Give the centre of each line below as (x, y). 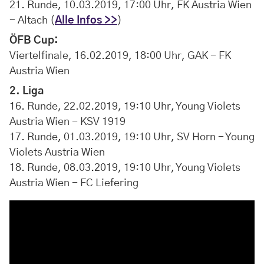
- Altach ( (32, 21)
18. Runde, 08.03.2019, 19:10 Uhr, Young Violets (125, 168)
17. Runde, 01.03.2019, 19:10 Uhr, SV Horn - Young (132, 137)
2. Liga (27, 91)
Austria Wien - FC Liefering (74, 183)
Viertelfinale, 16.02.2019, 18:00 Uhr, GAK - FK (120, 56)
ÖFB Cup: (34, 41)
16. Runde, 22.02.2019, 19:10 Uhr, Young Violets (125, 107)
